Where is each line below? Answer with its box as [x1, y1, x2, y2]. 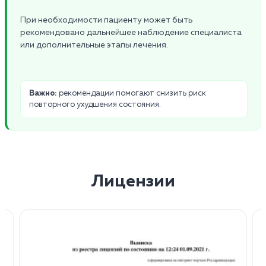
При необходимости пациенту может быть [20, 15, 192, 24]
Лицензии [91, 173, 175, 190]
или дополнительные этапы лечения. [20, 40, 168, 49]
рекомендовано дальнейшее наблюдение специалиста [20, 28, 242, 37]
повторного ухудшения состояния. [29, 100, 161, 109]
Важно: [29, 89, 57, 97]
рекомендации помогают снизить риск [57, 89, 206, 97]
